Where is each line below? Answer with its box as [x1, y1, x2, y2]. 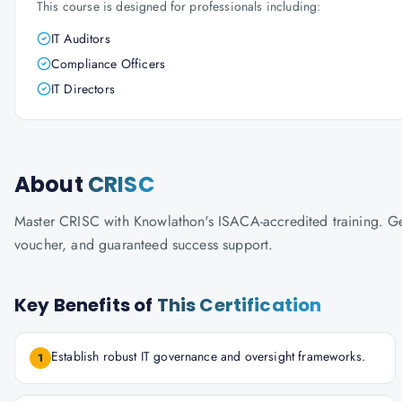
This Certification [156, 293, 322, 318]
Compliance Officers [51, 55, 166, 73]
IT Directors [51, 80, 115, 98]
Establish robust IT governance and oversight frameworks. [51, 347, 365, 365]
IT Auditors [51, 30, 110, 48]
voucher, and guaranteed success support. [14, 234, 274, 255]
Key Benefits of [14, 293, 157, 318]
